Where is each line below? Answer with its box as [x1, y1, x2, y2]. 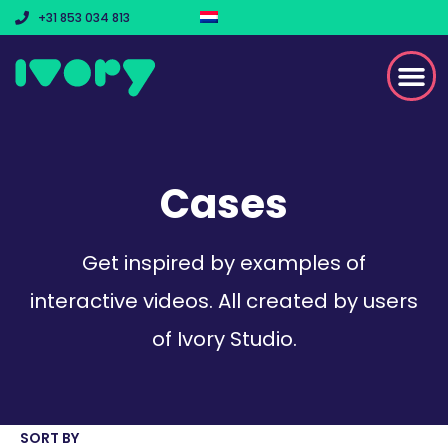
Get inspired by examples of [82, 248, 366, 277]
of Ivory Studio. [151, 324, 297, 353]
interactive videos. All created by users [30, 286, 418, 315]
